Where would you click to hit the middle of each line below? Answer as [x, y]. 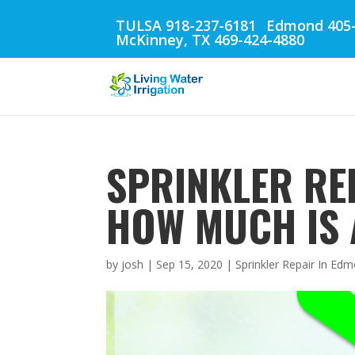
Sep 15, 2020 [190, 264]
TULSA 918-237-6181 [185, 25]
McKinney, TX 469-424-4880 [210, 40]
